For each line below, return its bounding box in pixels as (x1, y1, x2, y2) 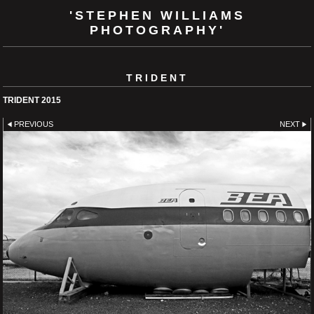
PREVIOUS (14, 119, 54, 128)
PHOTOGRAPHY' (89, 23, 225, 37)
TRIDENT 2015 (3, 95, 61, 105)
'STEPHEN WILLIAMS (69, 8, 245, 22)
